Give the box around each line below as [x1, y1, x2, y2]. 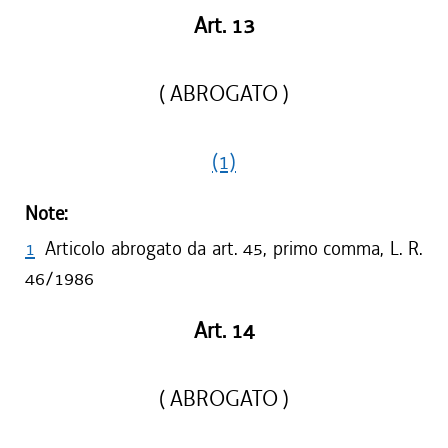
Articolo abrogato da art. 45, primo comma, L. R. [45, 236, 423, 261]
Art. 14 [193, 317, 255, 345]
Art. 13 [193, 12, 255, 40]
